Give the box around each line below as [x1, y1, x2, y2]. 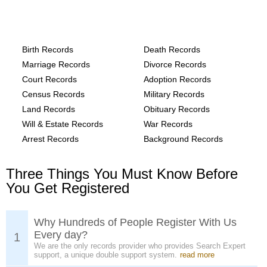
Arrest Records [22, 134, 79, 144]
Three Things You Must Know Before [6, 166, 238, 182]
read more [180, 250, 215, 259]
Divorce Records [144, 60, 206, 69]
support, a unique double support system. [34, 250, 177, 259]
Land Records [22, 104, 75, 114]
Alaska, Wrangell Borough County [6, 6, 218, 22]
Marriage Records [22, 60, 90, 69]
